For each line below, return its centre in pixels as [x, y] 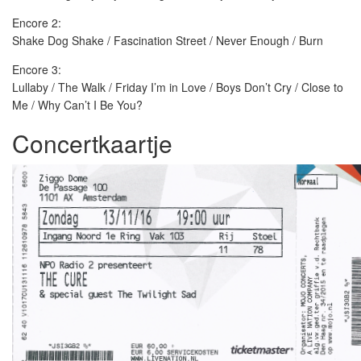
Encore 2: [37, 23]
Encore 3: [37, 69]
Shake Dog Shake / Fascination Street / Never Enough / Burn [168, 40]
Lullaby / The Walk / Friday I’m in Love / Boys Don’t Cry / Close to [178, 87]
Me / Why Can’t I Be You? [77, 105]
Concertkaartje [92, 143]
